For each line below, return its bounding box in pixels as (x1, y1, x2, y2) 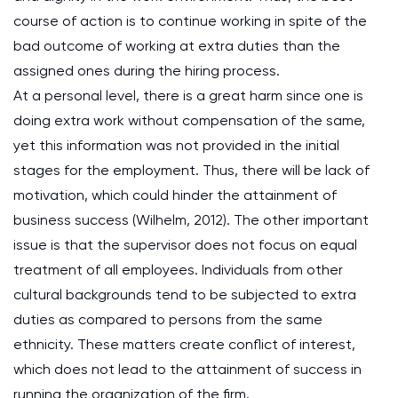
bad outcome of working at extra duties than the (13, 37, 340, 54)
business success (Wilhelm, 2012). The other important (13, 211, 369, 228)
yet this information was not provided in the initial (13, 137, 339, 154)
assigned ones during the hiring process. (13, 62, 280, 79)
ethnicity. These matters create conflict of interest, (13, 336, 355, 353)
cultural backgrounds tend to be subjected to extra (13, 286, 356, 303)
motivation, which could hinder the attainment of (13, 187, 337, 203)
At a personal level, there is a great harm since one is (13, 87, 363, 104)
